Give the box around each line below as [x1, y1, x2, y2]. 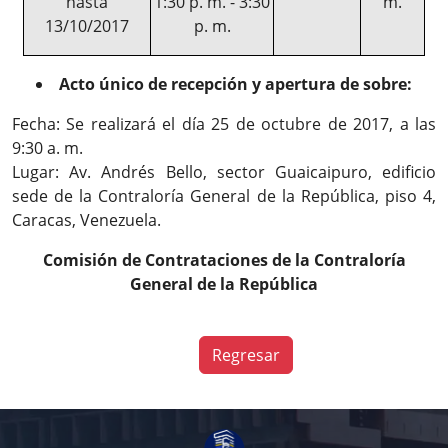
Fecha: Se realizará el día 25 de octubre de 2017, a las [12, 113, 436, 135]
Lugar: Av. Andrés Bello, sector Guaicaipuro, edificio [12, 161, 436, 183]
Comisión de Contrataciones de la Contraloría [42, 249, 406, 271]
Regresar [211, 344, 280, 366]
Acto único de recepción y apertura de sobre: [59, 73, 412, 95]
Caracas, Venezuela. [12, 209, 161, 231]
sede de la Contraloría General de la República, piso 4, [12, 185, 436, 207]
